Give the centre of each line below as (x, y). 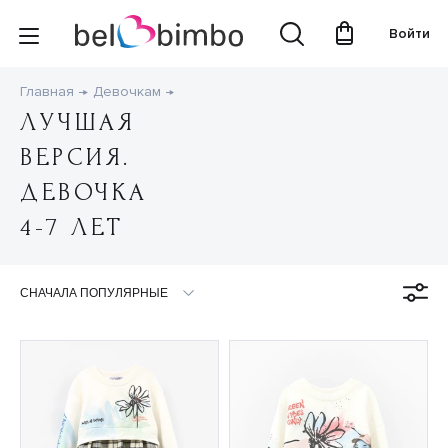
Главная (47, 92)
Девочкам (126, 92)
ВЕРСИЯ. (76, 158)
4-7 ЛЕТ (72, 228)
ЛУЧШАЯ (78, 123)
